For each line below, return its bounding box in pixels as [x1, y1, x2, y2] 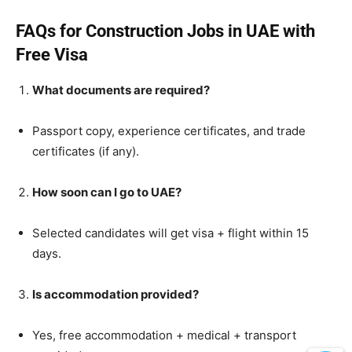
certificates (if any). [32, 144, 139, 159]
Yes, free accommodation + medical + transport [32, 328, 296, 343]
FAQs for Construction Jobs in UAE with [16, 21, 315, 42]
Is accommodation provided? [32, 287, 199, 302]
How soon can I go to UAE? [32, 185, 181, 200]
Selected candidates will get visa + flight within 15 [32, 225, 309, 241]
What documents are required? [32, 82, 210, 98]
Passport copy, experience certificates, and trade [32, 123, 306, 139]
